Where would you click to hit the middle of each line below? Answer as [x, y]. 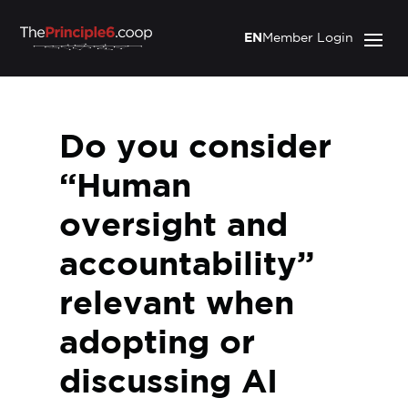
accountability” [186, 266]
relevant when [176, 305]
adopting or [157, 344]
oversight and [173, 227]
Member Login [307, 38]
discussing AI [168, 383]
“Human [125, 188]
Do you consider [195, 148]
